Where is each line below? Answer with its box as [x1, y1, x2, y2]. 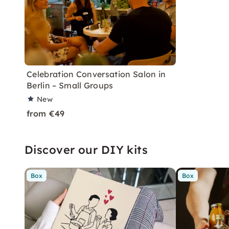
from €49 [27, 108, 65, 119]
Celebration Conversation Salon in [27, 68, 166, 79]
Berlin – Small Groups [27, 80, 113, 90]
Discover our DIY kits [25, 142, 148, 157]
